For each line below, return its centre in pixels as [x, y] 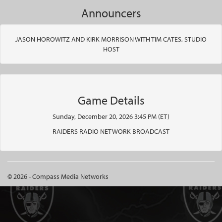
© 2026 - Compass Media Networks [58, 176]
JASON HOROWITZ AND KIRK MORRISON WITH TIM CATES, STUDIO [111, 39]
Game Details [111, 100]
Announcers [111, 13]
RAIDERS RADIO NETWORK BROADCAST [111, 131]
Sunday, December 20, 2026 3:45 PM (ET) [111, 116]
